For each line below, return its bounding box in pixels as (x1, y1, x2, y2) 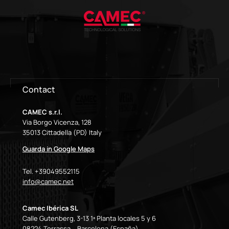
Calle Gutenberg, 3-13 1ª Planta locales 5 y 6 (22, 214, 156, 223)
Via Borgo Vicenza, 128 (22, 118, 91, 127)
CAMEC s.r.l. (22, 107, 62, 117)
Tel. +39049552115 (22, 167, 80, 176)
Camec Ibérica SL (22, 203, 78, 213)
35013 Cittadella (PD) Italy (22, 128, 102, 137)
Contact (22, 84, 55, 95)
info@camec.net (22, 177, 74, 186)
